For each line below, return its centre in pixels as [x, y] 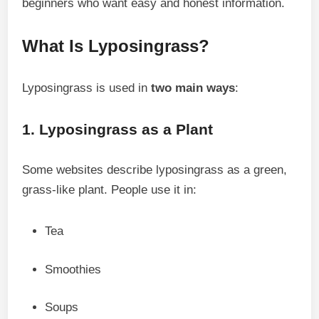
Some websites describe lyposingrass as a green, [155, 170]
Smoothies [73, 269]
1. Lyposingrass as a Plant [118, 129]
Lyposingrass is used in [87, 88]
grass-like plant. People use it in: [110, 190]
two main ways [193, 88]
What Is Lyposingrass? [116, 46]
